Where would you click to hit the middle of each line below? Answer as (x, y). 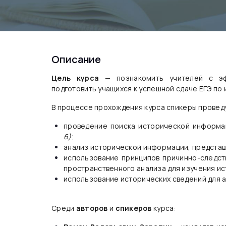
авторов (93, 208)
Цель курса (75, 78)
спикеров (134, 208)
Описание (76, 59)
